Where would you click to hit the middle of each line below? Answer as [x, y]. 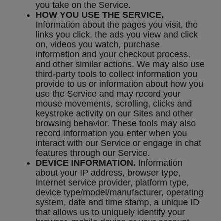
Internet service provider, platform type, [112, 183]
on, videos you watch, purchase [98, 45]
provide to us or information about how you [119, 84]
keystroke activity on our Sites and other [114, 114]
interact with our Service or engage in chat [118, 143]
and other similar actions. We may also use [120, 64]
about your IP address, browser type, [108, 173]
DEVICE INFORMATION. [87, 163]
